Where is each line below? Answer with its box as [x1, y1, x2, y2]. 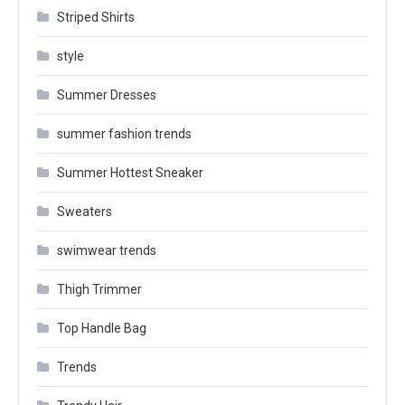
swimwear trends [57, 243, 156, 258]
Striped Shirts [57, 10, 135, 24]
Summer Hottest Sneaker [57, 165, 203, 180]
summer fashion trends [57, 127, 192, 141]
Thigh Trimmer [57, 282, 142, 297]
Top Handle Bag [57, 321, 146, 335]
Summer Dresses [57, 88, 156, 102]
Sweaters [57, 204, 112, 219]
